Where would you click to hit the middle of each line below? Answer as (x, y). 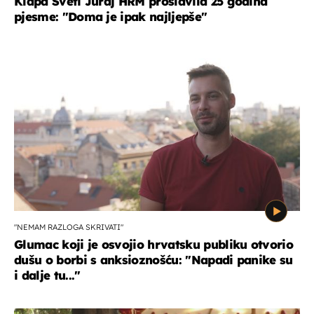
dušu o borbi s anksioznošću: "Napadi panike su (153, 260)
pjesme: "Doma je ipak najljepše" (111, 17)
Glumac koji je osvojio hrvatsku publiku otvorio (154, 245)
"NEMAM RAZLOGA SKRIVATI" (69, 227)
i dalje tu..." (47, 275)
